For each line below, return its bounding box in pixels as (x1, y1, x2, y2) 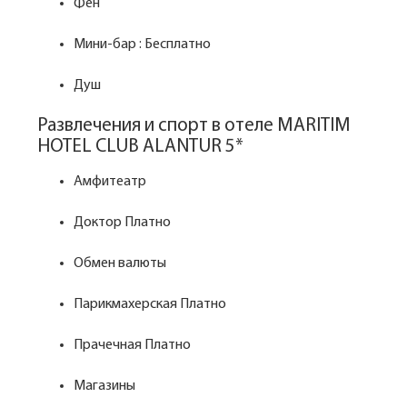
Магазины (74, 379, 135, 393)
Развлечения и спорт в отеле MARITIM (37, 116, 351, 135)
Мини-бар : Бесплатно (74, 37, 211, 52)
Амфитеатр (74, 174, 146, 189)
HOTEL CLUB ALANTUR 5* (37, 137, 243, 156)
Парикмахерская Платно (74, 297, 226, 312)
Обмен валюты (74, 256, 166, 271)
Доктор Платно (74, 215, 171, 230)
